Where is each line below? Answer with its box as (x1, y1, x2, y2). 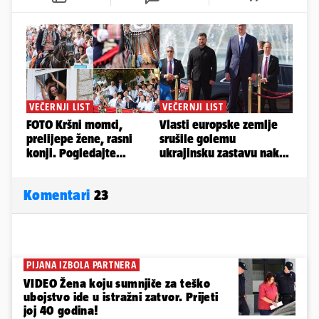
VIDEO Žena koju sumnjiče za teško (23, 276, 211, 291)
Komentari (23, 187, 94, 204)
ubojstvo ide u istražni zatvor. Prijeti (23, 290, 219, 305)
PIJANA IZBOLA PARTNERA (26, 259, 137, 271)
